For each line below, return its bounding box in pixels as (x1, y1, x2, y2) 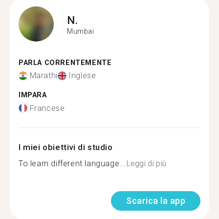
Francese (29, 103, 65, 113)
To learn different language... (19, 158, 126, 168)
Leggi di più (126, 158, 166, 168)
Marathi (29, 71, 58, 80)
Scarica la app (126, 195, 185, 206)
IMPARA (19, 91, 47, 99)
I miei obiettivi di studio (19, 142, 113, 152)
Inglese (68, 71, 96, 80)
